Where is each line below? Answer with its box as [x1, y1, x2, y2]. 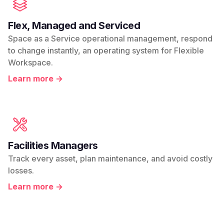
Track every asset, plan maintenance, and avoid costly [8, 153, 212, 164]
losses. [8, 165, 34, 176]
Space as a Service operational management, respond [8, 33, 212, 44]
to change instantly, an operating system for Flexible [8, 45, 204, 56]
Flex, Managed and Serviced [8, 19, 140, 32]
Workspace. [8, 57, 53, 68]
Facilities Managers [8, 139, 98, 152]
